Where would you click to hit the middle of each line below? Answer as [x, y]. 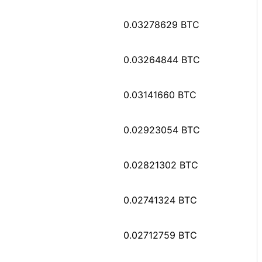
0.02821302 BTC [161, 165]
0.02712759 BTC [160, 235]
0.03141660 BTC [160, 94]
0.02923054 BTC [162, 130]
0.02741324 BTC [160, 200]
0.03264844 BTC [162, 59]
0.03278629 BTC [161, 24]
